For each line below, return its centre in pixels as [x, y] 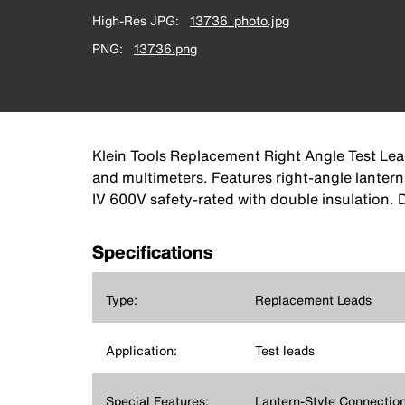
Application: [141, 350]
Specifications [152, 252]
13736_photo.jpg [240, 20]
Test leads [284, 350]
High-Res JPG [134, 20]
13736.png [165, 48]
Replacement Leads [313, 300]
